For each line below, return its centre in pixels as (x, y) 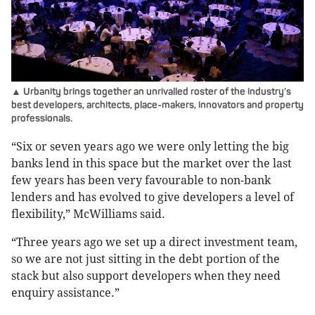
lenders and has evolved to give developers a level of (153, 198)
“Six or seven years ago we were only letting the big (150, 147)
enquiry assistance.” (65, 293)
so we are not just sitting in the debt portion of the (146, 259)
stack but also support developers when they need (146, 276)
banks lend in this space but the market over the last (152, 164)
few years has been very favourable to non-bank (141, 181)
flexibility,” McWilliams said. (88, 214)
